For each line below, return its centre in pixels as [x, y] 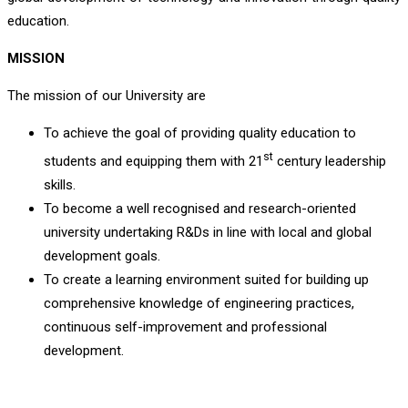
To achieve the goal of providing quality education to [200, 133]
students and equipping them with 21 [153, 162]
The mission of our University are [107, 96]
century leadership [330, 162]
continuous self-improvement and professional [185, 327]
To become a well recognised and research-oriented [200, 209]
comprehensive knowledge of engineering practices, [199, 304]
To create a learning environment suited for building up [206, 280]
